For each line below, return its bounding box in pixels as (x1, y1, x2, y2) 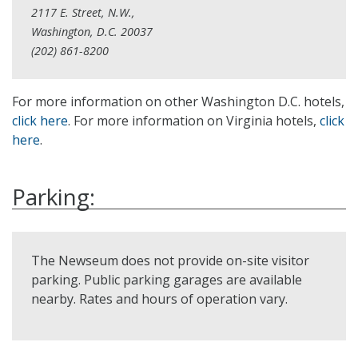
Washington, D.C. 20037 (31, 23, 153, 39)
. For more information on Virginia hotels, (68, 111, 320, 129)
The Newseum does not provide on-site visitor (31, 251, 309, 269)
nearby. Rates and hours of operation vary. (31, 289, 288, 308)
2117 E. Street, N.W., (31, 4, 135, 20)
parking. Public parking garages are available (31, 270, 302, 288)
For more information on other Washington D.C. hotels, (12, 92, 344, 110)
